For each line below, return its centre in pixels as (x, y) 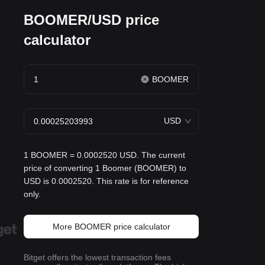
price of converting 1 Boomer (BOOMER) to (105, 168)
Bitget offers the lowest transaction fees (97, 257)
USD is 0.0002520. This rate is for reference (106, 181)
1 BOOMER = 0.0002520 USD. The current (104, 155)
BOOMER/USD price (91, 20)
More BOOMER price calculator (111, 227)
